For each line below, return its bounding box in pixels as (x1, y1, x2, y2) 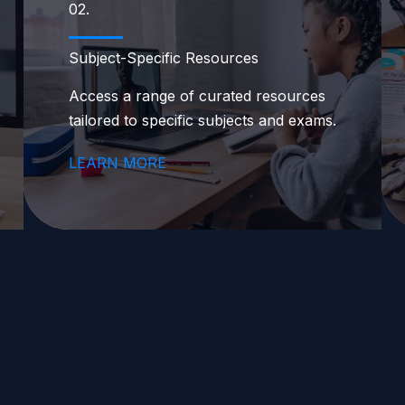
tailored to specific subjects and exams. (69, 111, 336, 129)
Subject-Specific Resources (69, 49, 259, 67)
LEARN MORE (69, 154, 166, 172)
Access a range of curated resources (69, 87, 325, 105)
